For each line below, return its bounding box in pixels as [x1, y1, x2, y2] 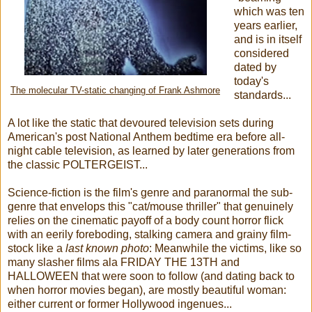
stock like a [8, 242, 65, 254]
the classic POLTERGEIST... [8, 158, 148, 171]
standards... [233, 88, 291, 101]
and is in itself [233, 33, 302, 45]
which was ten [233, 5, 304, 17]
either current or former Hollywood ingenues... [8, 297, 232, 310]
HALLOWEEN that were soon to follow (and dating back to [8, 270, 295, 282]
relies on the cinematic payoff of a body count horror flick [8, 214, 283, 226]
